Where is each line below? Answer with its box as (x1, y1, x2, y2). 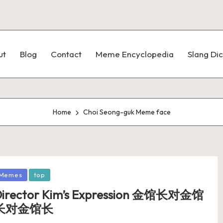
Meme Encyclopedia (96, 49, 174, 59)
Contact (51, 49, 82, 59)
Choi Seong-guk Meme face (83, 108, 171, 116)
